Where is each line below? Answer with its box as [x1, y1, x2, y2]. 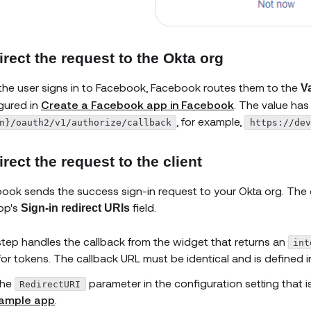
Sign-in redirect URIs [21, 201, 130, 214]
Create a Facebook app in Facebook [41, 97, 234, 111]
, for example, [176, 114, 245, 128]
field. [130, 200, 156, 214]
